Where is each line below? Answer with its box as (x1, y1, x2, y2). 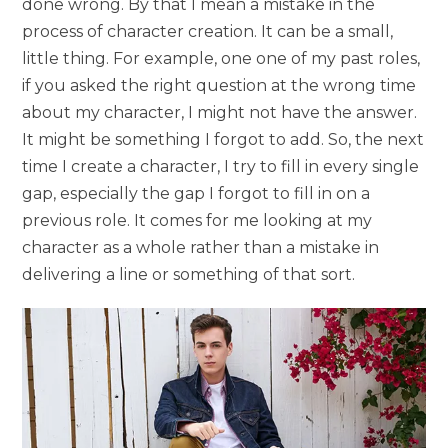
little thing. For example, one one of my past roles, (22, 48, 421, 68)
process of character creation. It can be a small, (22, 21, 394, 41)
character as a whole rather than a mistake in (22, 237, 380, 257)
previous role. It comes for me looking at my (22, 210, 373, 230)
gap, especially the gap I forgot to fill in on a (22, 183, 371, 203)
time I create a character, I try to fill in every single (22, 156, 420, 176)
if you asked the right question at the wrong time (22, 75, 417, 95)
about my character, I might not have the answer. (22, 102, 418, 122)
